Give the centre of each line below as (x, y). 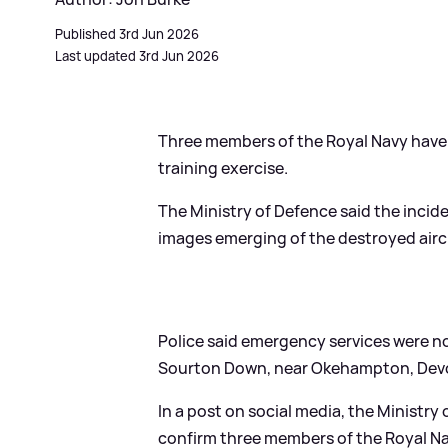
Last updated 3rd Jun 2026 (137, 55)
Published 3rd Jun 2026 (127, 33)
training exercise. (223, 167)
